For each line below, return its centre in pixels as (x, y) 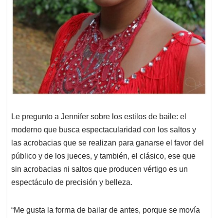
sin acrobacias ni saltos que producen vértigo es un (100, 169)
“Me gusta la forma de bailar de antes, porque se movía (106, 210)
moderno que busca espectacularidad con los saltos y (104, 130)
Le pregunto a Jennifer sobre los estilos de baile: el (99, 117)
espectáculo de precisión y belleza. (72, 182)
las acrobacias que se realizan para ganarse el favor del (108, 143)
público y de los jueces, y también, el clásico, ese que (103, 156)
